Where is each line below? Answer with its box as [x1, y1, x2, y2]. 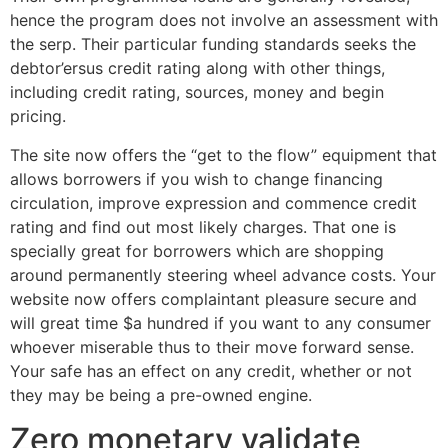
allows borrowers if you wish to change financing [10, 168, 383, 189]
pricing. [10, 106, 66, 127]
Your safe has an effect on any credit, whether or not [10, 360, 412, 381]
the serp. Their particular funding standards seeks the [10, 34, 416, 55]
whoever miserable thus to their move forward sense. [10, 336, 414, 357]
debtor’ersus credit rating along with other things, [10, 58, 385, 79]
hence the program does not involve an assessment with [10, 10, 438, 31]
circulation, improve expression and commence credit [10, 192, 417, 213]
